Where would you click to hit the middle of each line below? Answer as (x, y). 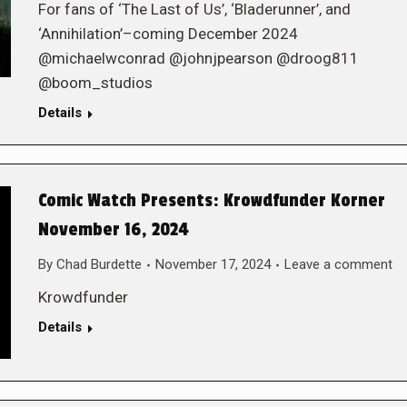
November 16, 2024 (113, 230)
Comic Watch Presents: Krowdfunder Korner (211, 201)
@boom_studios (95, 83)
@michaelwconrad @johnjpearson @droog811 (198, 58)
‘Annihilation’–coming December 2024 (168, 34)
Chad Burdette (99, 264)
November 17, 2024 (213, 264)
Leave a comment (338, 264)
